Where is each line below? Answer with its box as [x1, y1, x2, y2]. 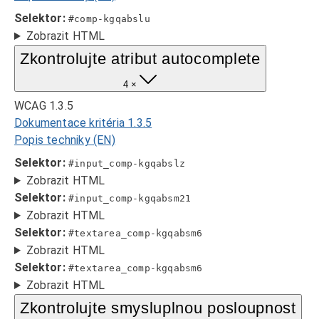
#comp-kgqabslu [68, 14, 150, 24]
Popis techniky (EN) [14, 133, 115, 147]
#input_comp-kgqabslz [68, 158, 186, 169]
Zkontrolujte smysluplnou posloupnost [20, 299, 296, 317]
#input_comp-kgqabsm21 [68, 193, 192, 204]
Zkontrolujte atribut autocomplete [20, 50, 261, 68]
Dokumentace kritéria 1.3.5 [14, 116, 152, 130]
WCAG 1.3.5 [14, 99, 73, 113]
